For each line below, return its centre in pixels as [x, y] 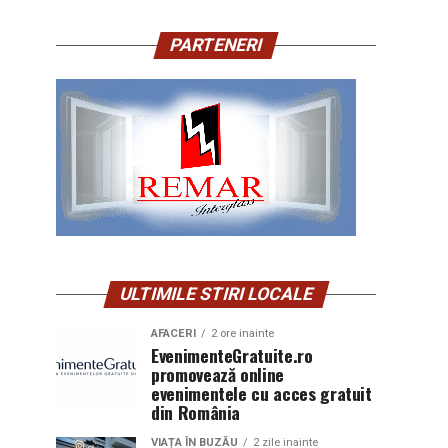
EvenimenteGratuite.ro [232, 355]
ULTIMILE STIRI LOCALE [216, 294]
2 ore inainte [242, 333]
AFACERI [173, 333]
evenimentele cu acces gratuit [261, 393]
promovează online [218, 374]
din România [196, 412]
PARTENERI [216, 45]
